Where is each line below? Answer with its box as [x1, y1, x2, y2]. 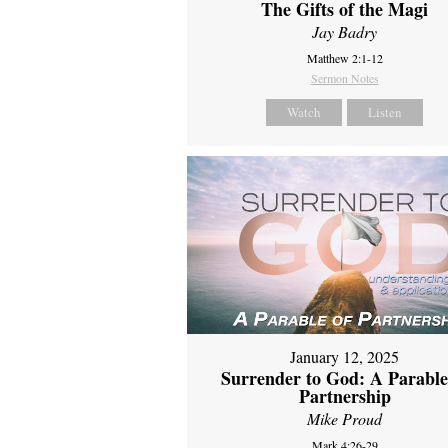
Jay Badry [312, 21, 378, 43]
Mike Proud [307, 407, 383, 429]
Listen [368, 103, 403, 122]
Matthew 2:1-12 [306, 50, 383, 67]
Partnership [298, 382, 391, 409]
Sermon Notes [310, 70, 379, 87]
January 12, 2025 [290, 345, 400, 367]
